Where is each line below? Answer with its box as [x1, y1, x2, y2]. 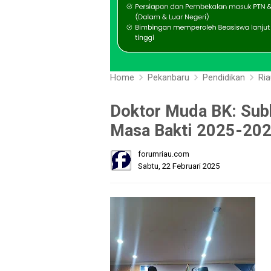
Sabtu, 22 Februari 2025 [138, 162, 220, 171]
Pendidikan [203, 73, 245, 83]
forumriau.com [138, 149, 189, 159]
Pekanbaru [148, 73, 189, 83]
